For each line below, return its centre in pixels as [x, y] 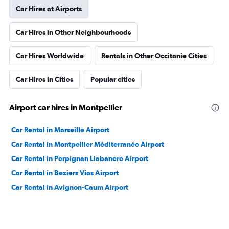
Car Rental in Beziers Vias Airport [65, 173]
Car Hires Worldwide [50, 56]
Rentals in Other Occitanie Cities [154, 56]
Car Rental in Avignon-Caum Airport [70, 187]
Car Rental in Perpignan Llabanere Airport [80, 158]
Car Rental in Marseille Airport [60, 130]
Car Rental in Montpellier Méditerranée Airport [88, 144]
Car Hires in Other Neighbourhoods [73, 32]
